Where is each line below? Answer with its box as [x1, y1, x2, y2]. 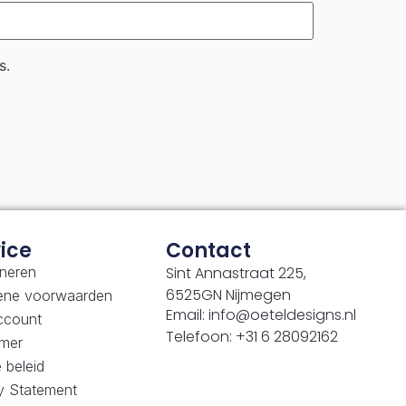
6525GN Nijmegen [166, 284, 292, 305]
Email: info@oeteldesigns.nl [166, 304, 357, 325]
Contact [166, 236, 252, 265]
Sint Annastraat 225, [166, 262, 307, 284]
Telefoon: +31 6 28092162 [166, 325, 339, 347]
